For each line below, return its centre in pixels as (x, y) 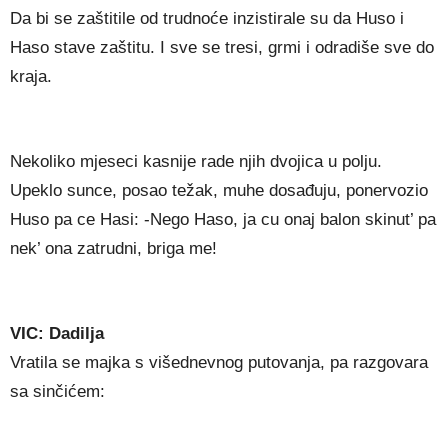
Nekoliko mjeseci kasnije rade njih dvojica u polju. (196, 162)
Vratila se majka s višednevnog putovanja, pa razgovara (219, 363)
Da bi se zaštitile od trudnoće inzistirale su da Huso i (207, 19)
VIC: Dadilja (57, 334)
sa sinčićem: (57, 392)
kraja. (31, 77)
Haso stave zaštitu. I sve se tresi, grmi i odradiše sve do (222, 48)
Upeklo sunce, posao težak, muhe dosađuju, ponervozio (219, 191)
